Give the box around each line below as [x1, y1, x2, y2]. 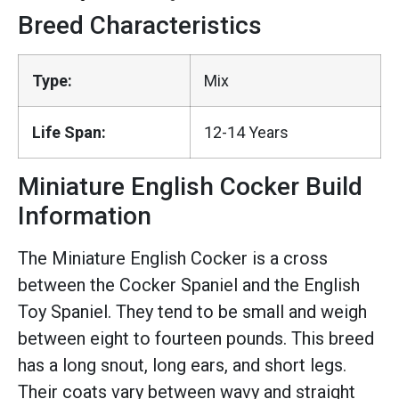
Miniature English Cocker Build [18, 172, 362, 201]
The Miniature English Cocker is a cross [18, 248, 328, 269]
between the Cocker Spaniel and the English [18, 274, 360, 296]
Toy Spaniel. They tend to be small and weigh [18, 301, 367, 322]
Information [18, 201, 151, 231]
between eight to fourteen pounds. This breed [18, 328, 374, 349]
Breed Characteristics [18, 11, 262, 40]
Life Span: [32, 123, 106, 142]
